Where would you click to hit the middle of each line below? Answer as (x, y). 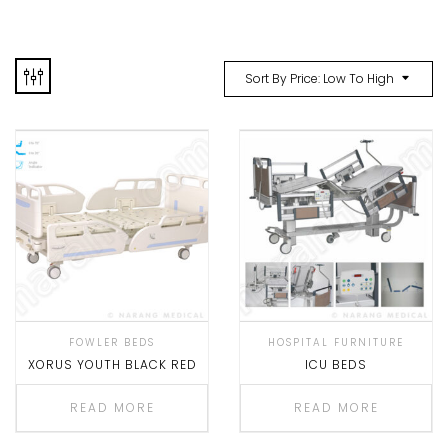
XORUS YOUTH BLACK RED (112, 364)
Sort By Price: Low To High (319, 78)
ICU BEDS (336, 364)
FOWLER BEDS (112, 342)
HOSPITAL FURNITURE (336, 342)
